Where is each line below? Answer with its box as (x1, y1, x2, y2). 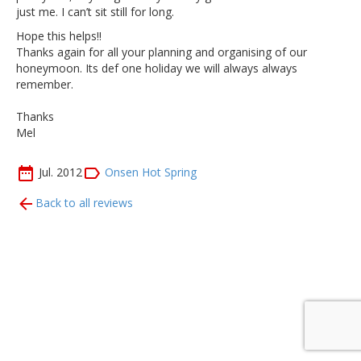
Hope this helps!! (16, 28, 102, 44)
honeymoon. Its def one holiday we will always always (16, 60, 297, 76)
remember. (16, 77, 73, 92)
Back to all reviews (35, 194, 133, 210)
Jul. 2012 (39, 164, 82, 180)
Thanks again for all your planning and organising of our (16, 44, 307, 60)
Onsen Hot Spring (105, 164, 197, 180)
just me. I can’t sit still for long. (16, 4, 174, 19)
